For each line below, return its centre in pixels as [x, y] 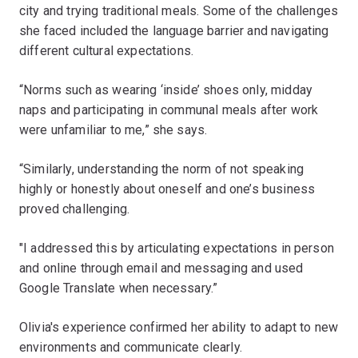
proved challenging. [75, 209]
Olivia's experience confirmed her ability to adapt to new [179, 327]
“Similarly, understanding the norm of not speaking [162, 169]
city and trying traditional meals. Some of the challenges [179, 10]
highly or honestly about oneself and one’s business [167, 189]
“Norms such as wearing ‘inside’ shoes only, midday [166, 89]
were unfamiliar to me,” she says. [113, 129]
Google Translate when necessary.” [119, 288]
